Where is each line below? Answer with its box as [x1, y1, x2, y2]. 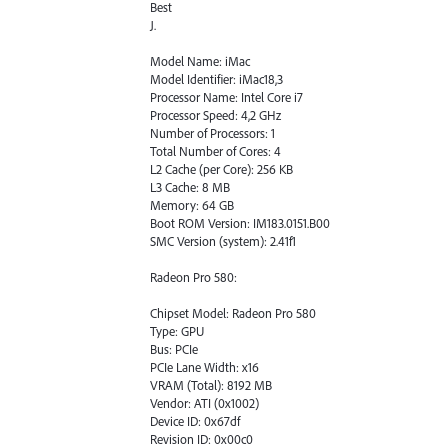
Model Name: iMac [150, 52, 250, 69]
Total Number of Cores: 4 [150, 142, 281, 159]
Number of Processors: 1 [150, 124, 275, 141]
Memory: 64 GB [150, 196, 234, 213]
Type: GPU [150, 323, 204, 340]
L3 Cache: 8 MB [150, 178, 230, 195]
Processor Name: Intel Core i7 [150, 88, 303, 105]
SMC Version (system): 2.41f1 [150, 232, 296, 249]
